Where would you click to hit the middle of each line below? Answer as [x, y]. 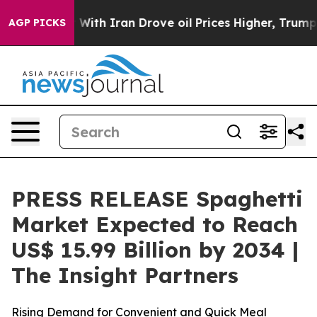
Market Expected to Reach [155, 224]
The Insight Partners [125, 275]
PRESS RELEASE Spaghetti [157, 199]
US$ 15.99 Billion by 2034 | [155, 250]
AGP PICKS [37, 23]
